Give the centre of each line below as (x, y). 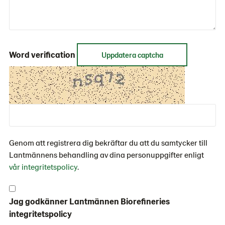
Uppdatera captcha (132, 55)
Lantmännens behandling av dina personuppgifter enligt (106, 154)
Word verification (42, 54)
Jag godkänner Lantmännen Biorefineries (89, 201)
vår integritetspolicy (43, 166)
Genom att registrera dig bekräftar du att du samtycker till (108, 142)
